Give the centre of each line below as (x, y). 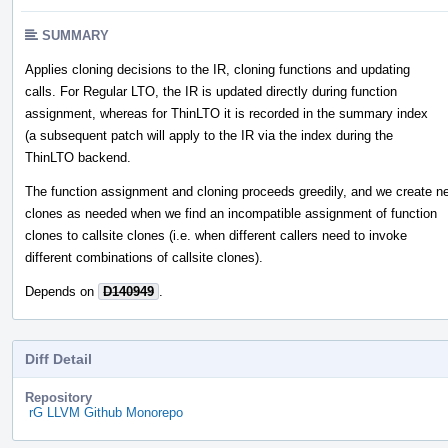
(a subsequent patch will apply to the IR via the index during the (209, 135)
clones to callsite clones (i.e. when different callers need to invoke (216, 235)
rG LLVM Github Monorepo (106, 412)
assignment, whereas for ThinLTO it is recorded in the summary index (226, 113)
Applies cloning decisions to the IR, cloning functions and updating (217, 69)
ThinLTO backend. (78, 157)
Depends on (61, 291)
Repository (58, 397)
